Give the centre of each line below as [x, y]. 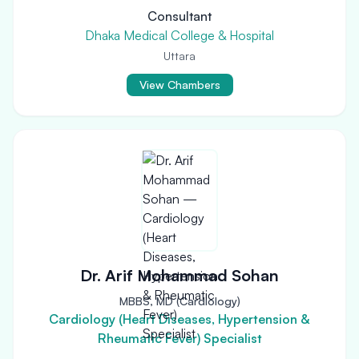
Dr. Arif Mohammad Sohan [179, 275]
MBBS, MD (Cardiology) [179, 301]
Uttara [179, 56]
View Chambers [179, 85]
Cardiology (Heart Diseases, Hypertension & [179, 319]
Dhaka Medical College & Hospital [179, 35]
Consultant [179, 16]
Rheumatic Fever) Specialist [179, 338]
